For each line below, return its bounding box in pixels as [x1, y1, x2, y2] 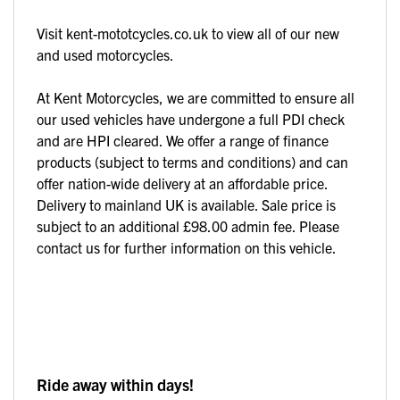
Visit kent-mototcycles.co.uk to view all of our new [37, 23, 339, 42]
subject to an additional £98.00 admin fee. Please [37, 216, 339, 235]
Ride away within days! [37, 373, 194, 395]
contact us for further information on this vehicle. [37, 237, 337, 256]
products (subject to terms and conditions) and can [37, 152, 348, 171]
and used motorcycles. [37, 45, 174, 63]
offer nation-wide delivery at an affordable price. [37, 173, 328, 192]
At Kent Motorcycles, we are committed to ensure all [37, 87, 354, 106]
